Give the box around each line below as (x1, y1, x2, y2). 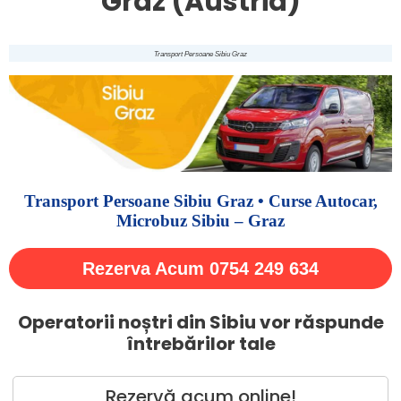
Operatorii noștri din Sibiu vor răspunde (17, 310, 384, 336)
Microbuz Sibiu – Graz (116, 211, 285, 231)
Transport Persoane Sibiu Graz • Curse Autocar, (23, 192, 378, 211)
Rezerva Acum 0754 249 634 (82, 259, 319, 279)
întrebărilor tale (125, 331, 276, 357)
